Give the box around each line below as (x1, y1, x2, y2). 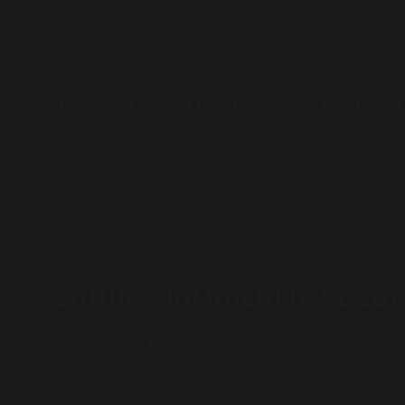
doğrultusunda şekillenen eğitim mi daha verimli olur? (57, 242, 399, 258)
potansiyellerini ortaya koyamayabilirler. (57, 52, 310, 68)
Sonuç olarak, (57, 338, 149, 353)
